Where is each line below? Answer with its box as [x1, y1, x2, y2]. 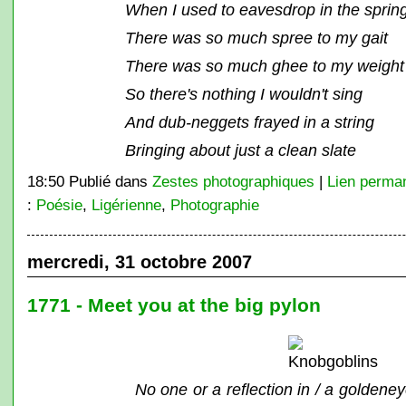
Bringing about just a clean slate [124, 140, 356, 159]
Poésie [35, 197, 82, 213]
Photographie [169, 197, 259, 213]
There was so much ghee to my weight [124, 56, 404, 75]
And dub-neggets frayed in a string [124, 112, 374, 131]
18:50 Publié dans [26, 173, 152, 189]
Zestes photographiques [151, 173, 314, 189]
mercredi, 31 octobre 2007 [26, 252, 252, 272]
